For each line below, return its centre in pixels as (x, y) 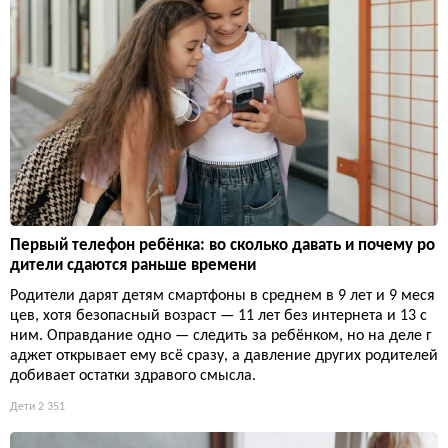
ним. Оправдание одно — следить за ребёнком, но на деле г (221, 335)
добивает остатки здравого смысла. (133, 375)
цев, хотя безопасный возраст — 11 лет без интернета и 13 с (218, 315)
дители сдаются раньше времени (133, 265)
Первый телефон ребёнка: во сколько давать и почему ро (222, 245)
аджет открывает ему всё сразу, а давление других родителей (224, 355)
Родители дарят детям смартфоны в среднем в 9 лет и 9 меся (222, 295)
